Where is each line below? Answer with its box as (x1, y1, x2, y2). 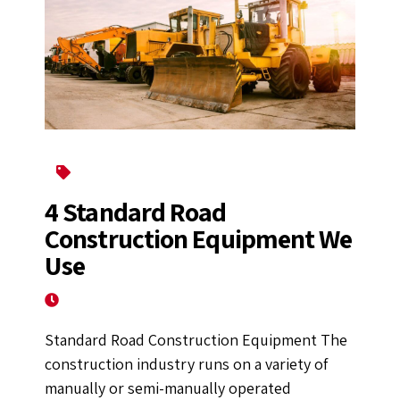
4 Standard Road (45, 194, 227, 230)
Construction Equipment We (45, 221, 353, 257)
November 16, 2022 (63, 290, 180, 310)
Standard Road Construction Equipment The (45, 329, 347, 351)
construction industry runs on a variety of (45, 354, 328, 375)
